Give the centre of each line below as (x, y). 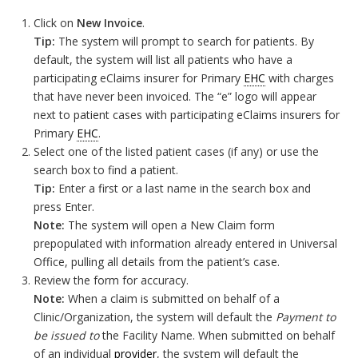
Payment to (306, 317)
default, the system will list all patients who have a (163, 60)
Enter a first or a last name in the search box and (183, 188)
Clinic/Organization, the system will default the (155, 317)
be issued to (67, 335)
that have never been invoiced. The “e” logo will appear (175, 96)
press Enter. (64, 207)
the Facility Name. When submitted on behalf (217, 335)
